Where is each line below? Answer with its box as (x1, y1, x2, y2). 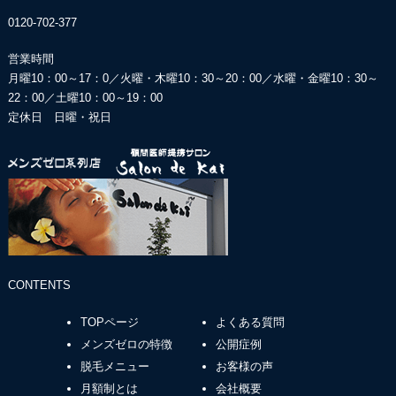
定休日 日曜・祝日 (7, 110, 111, 125)
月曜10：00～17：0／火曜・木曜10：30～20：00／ (7, 72, 273, 86)
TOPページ (80, 316, 140, 330)
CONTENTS (7, 278, 71, 293)
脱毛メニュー (80, 360, 150, 374)
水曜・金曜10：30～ (272, 72, 378, 86)
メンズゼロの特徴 (80, 338, 173, 352)
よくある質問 (215, 316, 285, 330)
